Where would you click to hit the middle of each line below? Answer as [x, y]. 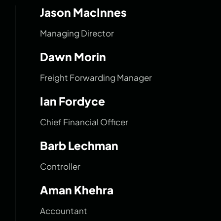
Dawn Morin [73, 57]
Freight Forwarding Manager [96, 78]
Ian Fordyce [73, 101]
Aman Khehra [77, 190]
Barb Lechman [79, 146]
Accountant [64, 211]
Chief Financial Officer [84, 122]
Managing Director [77, 33]
